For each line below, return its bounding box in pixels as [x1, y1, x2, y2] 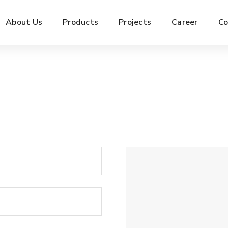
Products [63, 17, 98, 28]
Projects [119, 17, 151, 28]
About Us [6, 17, 42, 28]
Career [172, 17, 198, 28]
